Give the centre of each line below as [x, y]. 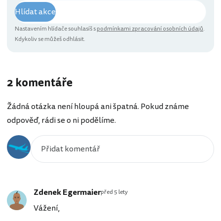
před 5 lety [114, 192]
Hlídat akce [35, 12]
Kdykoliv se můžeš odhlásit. [50, 39]
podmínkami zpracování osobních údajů [150, 29]
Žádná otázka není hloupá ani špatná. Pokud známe [98, 106]
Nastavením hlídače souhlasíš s [56, 29]
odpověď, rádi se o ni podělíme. [61, 120]
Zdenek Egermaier [67, 192]
